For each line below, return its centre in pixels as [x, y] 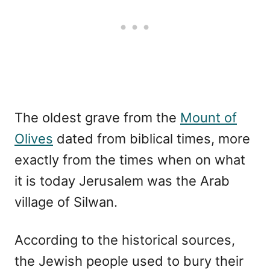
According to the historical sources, [125, 240]
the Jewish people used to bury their [129, 261]
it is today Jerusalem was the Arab [122, 181]
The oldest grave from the [97, 117]
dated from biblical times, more [152, 138]
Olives [34, 138]
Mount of [209, 117]
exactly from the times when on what [130, 159]
